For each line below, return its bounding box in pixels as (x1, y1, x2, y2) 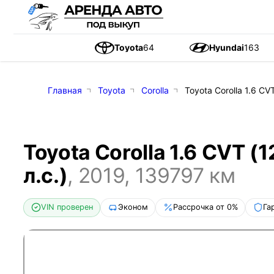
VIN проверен (40, 202, 93, 212)
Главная (48, 85, 82, 95)
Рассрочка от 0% (172, 202, 238, 212)
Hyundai (209, 42, 244, 53)
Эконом (117, 202, 148, 212)
